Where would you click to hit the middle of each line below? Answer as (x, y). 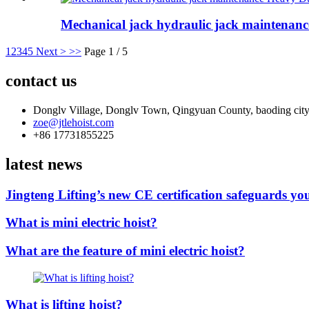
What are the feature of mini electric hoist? (125, 251)
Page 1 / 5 (106, 52)
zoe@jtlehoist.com (73, 122)
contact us (41, 80)
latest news (44, 164)
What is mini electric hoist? (81, 223)
